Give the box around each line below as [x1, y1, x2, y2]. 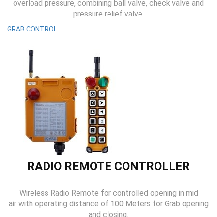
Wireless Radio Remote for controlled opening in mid [19, 188, 198, 198]
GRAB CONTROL [7, 25, 57, 33]
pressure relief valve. [73, 9, 144, 18]
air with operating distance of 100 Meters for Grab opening [8, 199, 209, 208]
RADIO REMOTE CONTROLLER [27, 159, 190, 173]
